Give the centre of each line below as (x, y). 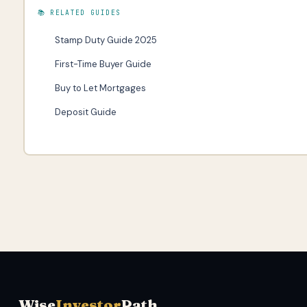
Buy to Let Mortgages (101, 88)
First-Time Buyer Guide (103, 64)
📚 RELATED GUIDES (79, 13)
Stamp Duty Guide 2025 (106, 40)
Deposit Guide (86, 112)
